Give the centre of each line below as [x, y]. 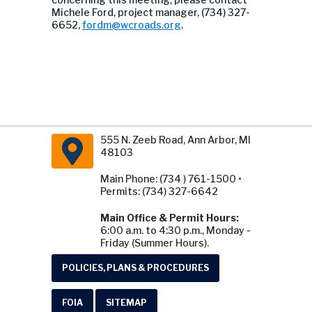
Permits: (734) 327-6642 [159, 192]
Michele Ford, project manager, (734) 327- [151, 13]
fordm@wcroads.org [132, 25]
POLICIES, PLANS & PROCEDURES [135, 268]
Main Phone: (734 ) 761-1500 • [171, 179]
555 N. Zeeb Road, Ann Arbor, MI [175, 140]
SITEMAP [126, 303]
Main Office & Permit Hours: [170, 218]
